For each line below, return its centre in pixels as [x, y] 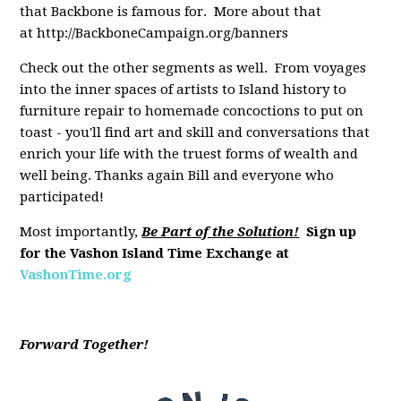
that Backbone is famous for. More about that [171, 12]
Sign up [332, 232]
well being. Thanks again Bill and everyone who [177, 176]
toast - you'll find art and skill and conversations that [195, 133]
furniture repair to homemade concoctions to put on [192, 111]
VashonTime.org [76, 275]
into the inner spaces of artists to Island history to [183, 90]
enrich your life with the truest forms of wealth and [189, 154]
